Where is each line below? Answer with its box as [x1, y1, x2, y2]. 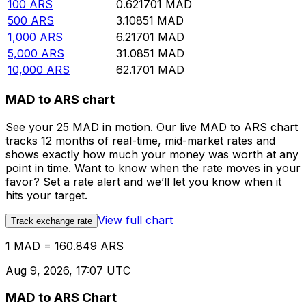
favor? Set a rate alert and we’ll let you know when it [5, 174, 281, 189]
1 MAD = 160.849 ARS [5, 238, 124, 253]
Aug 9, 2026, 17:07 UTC [5, 263, 130, 277]
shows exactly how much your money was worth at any [5, 147, 298, 161]
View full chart [98, 212, 173, 227]
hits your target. [5, 188, 87, 202]
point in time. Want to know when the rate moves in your [5, 161, 301, 175]
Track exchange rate [11, 215, 92, 226]
